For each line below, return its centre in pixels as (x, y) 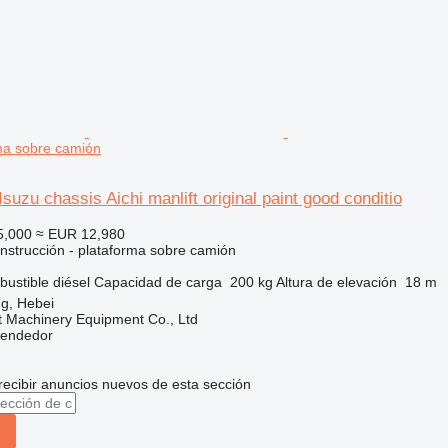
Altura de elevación (336, 282)
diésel (71, 282)
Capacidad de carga (157, 282)
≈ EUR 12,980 (80, 234)
